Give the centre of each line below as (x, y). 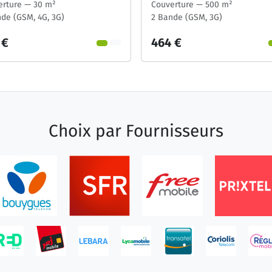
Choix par (87, 131)
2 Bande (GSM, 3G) (187, 17)
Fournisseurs (175, 131)
